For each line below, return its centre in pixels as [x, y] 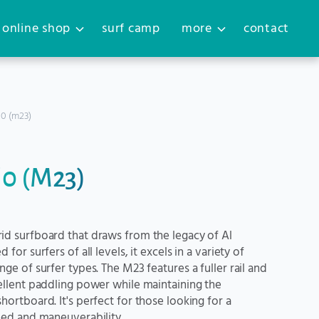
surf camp [131, 29]
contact [266, 29]
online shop [36, 29]
